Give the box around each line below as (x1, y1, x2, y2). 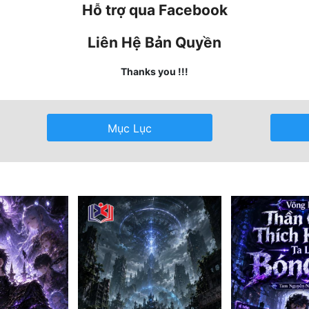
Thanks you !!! (121, 65, 188, 77)
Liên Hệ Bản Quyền (88, 33, 221, 51)
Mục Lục (108, 121, 152, 135)
